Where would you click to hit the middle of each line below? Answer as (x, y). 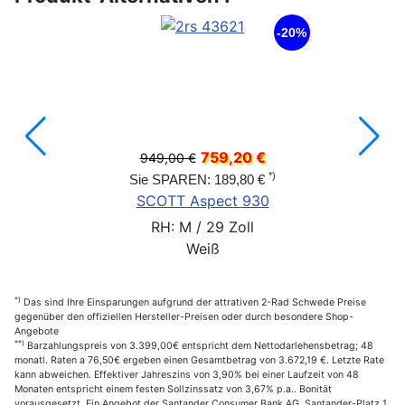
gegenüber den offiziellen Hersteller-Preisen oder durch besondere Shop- (184, 316)
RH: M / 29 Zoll (202, 226)
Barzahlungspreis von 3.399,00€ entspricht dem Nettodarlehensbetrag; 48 (199, 345)
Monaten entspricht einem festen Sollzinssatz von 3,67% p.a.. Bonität (173, 389)
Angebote (37, 331)
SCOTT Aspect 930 (202, 200)
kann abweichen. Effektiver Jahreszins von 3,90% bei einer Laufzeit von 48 (187, 374)
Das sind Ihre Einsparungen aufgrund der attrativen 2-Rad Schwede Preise (193, 302)
